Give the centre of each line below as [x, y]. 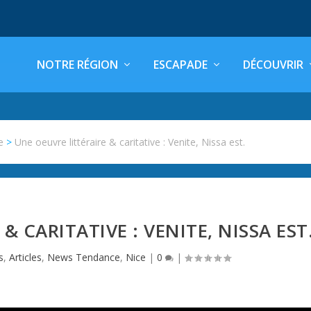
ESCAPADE [180, 65]
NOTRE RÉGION [77, 65]
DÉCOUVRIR [273, 65]
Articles [26, 257]
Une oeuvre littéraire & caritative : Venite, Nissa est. [130, 142]
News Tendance [84, 257]
